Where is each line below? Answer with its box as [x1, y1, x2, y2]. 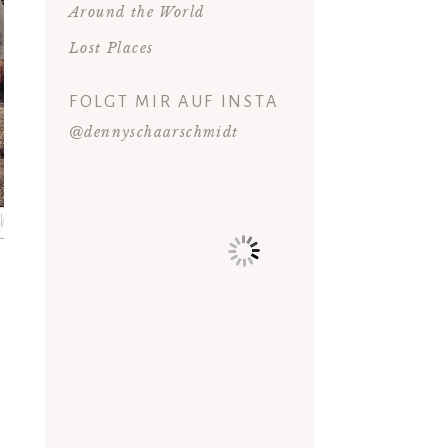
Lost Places [68, 39, 154, 58]
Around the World [68, 3, 205, 22]
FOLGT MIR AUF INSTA [68, 93, 279, 112]
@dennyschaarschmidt [68, 123, 239, 142]
